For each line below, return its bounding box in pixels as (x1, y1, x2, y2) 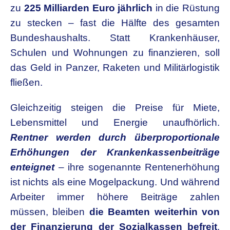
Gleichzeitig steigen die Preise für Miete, (10, 102, 220, 113)
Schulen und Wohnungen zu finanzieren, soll (10, 47, 220, 58)
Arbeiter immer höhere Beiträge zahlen (10, 191, 220, 202)
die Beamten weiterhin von (89, 206, 220, 217)
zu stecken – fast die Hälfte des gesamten (10, 17, 220, 28)
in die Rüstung (152, 3, 220, 13)
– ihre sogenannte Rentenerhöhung (54, 162, 220, 172)
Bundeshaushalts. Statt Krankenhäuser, (10, 32, 220, 43)
